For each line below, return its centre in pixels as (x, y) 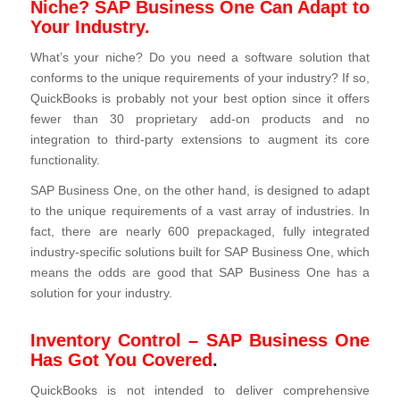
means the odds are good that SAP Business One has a (200, 273)
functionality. (65, 160)
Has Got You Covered (121, 360)
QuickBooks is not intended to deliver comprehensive (200, 390)
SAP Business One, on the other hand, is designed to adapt (200, 191)
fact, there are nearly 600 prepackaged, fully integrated (200, 232)
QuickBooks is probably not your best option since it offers (200, 98)
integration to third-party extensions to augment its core (200, 139)
